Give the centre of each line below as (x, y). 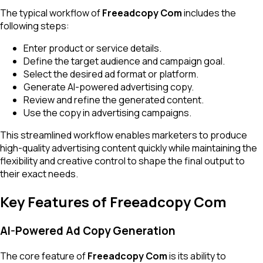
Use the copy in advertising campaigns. (107, 113)
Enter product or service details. (92, 48)
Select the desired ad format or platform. (111, 74)
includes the (209, 13)
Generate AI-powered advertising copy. (109, 87)
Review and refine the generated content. (114, 100)
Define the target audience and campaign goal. (124, 61)
